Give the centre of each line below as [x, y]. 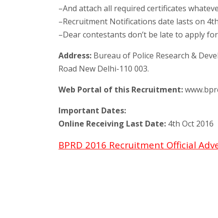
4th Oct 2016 [190, 123]
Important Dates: [92, 110]
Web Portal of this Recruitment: [121, 89]
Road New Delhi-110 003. [104, 68]
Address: [75, 55]
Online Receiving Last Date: [112, 123]
